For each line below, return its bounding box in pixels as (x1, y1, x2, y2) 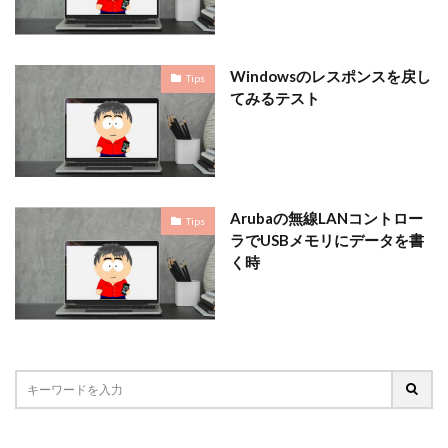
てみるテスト (230, 88, 320, 107)
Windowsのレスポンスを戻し (230, 66, 431, 85)
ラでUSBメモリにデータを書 (230, 231, 424, 250)
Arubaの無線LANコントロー (230, 209, 423, 228)
